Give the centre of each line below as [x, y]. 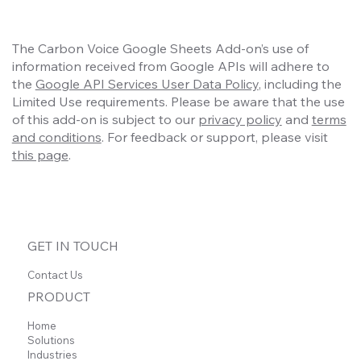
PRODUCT [59, 296]
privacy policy [240, 119]
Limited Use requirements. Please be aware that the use [178, 101]
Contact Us [56, 275]
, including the [300, 83]
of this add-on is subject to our [105, 119]
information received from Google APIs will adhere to [170, 66]
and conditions [56, 137]
